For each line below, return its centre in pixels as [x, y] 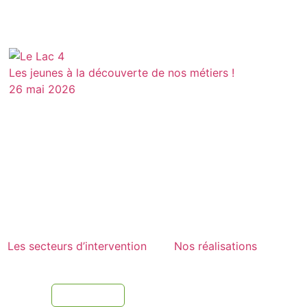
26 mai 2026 [42, 89]
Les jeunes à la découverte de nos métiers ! [122, 72]
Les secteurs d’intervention [77, 246]
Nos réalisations [216, 246]
